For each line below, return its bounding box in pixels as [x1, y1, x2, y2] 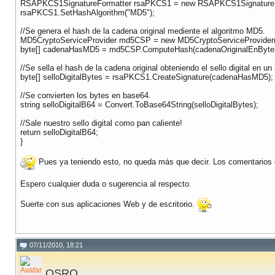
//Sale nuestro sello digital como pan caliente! [20, 118, 182, 128]
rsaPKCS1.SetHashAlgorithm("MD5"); [20, 8, 155, 18]
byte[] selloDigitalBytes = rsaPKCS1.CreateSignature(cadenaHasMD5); [20, 72, 273, 82]
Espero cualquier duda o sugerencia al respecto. [20, 179, 192, 189]
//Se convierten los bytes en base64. [20, 91, 151, 101]
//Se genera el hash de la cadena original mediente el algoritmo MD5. [20, 26, 265, 36]
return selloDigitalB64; [20, 128, 98, 137]
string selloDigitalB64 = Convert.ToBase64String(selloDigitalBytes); [20, 100, 258, 110]
